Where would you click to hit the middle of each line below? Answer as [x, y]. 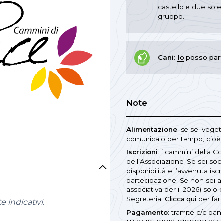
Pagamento [147, 212]
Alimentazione [152, 129]
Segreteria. [146, 199]
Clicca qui [181, 199]
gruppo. [171, 16]
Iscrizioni [142, 152]
